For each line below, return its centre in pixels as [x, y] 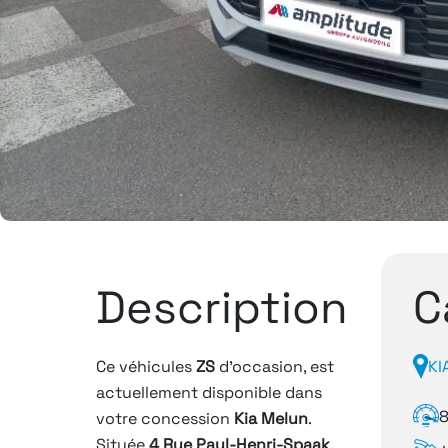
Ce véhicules [146, 366]
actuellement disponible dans [209, 392]
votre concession [165, 418]
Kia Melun [271, 418]
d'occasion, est [274, 366]
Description [222, 307]
